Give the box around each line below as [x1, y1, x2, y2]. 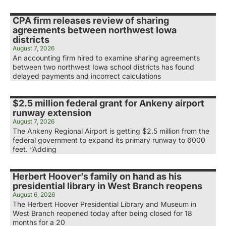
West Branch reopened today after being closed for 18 [13, 209, 192, 218]
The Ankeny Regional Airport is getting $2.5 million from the [13, 127, 209, 136]
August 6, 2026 [13, 191, 55, 199]
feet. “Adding [13, 145, 56, 154]
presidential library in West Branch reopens [13, 181, 202, 192]
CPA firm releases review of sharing [13, 15, 169, 26]
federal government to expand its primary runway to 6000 [13, 136, 205, 145]
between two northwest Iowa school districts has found [13, 63, 194, 72]
